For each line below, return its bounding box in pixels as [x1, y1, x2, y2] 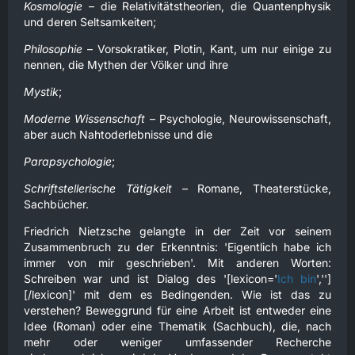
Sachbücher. [24, 197, 89, 211]
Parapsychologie [24, 155, 112, 168]
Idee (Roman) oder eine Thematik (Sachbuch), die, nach [24, 319, 331, 333]
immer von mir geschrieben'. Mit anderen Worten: [24, 256, 331, 269]
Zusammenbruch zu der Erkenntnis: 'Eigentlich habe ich [24, 240, 331, 254]
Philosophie [24, 42, 82, 55]
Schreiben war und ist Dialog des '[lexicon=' [24, 272, 277, 285]
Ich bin [277, 272, 317, 285]
